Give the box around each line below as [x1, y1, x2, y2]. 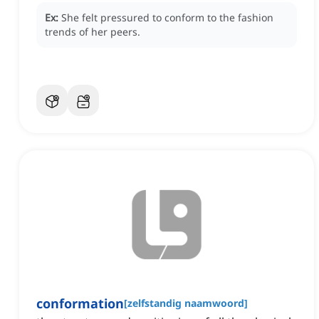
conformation [36, 295, 124, 313]
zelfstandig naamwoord [127, 296, 244, 310]
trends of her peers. [45, 25, 140, 39]
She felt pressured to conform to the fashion [61, 11, 273, 25]
